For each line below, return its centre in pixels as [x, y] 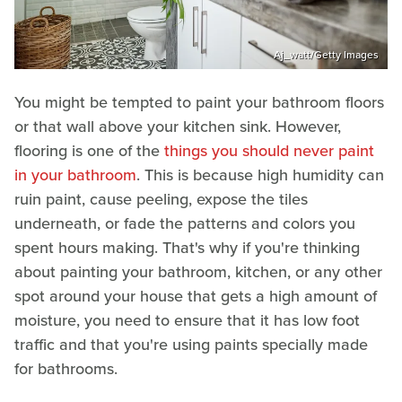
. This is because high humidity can [260, 175]
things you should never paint [269, 151]
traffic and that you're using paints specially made [191, 345]
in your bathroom [75, 175]
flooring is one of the [89, 151]
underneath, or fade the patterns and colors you [185, 224]
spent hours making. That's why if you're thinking [187, 248]
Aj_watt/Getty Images [326, 55]
